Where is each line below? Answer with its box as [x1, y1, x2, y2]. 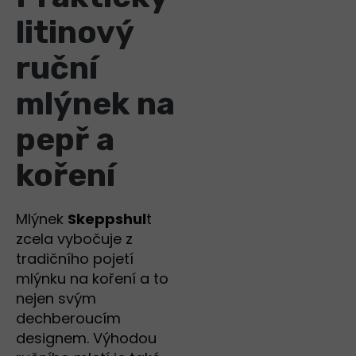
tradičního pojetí [16, 249, 133, 269]
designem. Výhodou [16, 328, 157, 349]
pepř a [16, 121, 114, 159]
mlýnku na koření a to [16, 269, 168, 289]
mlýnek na [16, 85, 175, 123]
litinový [16, 14, 133, 52]
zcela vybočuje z [16, 229, 133, 250]
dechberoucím [16, 308, 121, 329]
